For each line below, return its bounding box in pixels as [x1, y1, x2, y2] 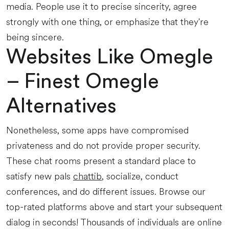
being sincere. [6, 31, 64, 44]
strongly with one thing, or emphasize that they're [6, 15, 209, 29]
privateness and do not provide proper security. [6, 139, 200, 152]
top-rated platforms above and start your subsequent [6, 200, 222, 214]
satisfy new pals [6, 170, 73, 183]
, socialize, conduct [102, 170, 178, 183]
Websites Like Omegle [6, 47, 213, 67]
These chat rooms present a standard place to [6, 154, 196, 168]
